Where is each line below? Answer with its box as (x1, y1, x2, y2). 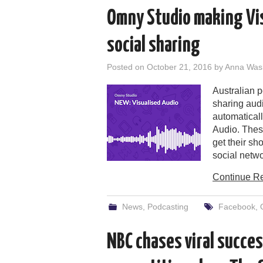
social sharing (107, 35, 200, 56)
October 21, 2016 (147, 62, 212, 72)
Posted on (107, 62, 147, 72)
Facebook (218, 201, 255, 211)
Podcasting (147, 201, 189, 211)
